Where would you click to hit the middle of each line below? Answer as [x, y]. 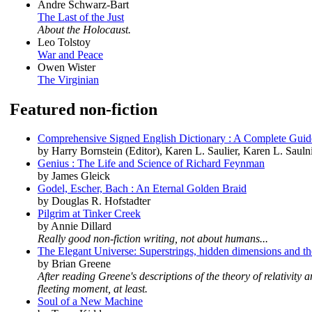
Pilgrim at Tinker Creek [89, 214]
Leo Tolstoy [64, 42]
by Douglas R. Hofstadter [94, 201]
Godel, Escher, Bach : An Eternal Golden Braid [142, 189]
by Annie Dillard [75, 226]
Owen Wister [67, 67]
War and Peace [70, 54]
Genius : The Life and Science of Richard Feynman [151, 164]
